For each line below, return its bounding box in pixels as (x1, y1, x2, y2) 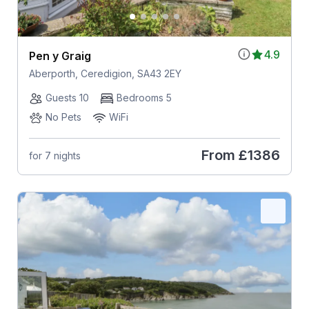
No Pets (45, 111, 81, 123)
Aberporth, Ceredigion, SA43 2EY (28, 68, 181, 80)
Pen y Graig (28, 49, 91, 63)
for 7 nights (28, 149, 81, 161)
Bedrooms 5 (116, 92, 172, 104)
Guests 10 (45, 92, 89, 104)
